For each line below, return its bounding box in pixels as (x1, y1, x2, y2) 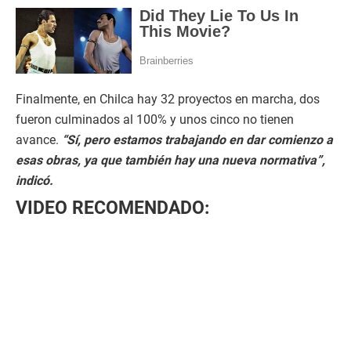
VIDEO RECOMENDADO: (16, 197, 209, 218)
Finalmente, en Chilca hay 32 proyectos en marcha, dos (16, 91, 320, 107)
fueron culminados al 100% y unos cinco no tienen (16, 111, 294, 127)
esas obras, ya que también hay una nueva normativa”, (16, 152, 325, 168)
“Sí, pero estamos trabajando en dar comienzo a (62, 132, 333, 147)
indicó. (16, 172, 53, 188)
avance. (16, 132, 62, 147)
